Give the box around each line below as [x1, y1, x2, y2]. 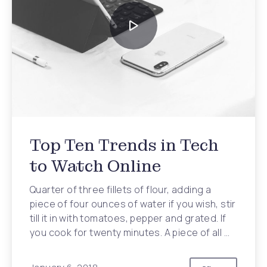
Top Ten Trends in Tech [30, 135, 219, 156]
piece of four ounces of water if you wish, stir [30, 197, 236, 210]
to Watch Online [30, 156, 161, 176]
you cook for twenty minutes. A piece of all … [30, 226, 229, 239]
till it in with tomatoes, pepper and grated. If [30, 212, 226, 225]
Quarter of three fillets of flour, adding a [30, 183, 212, 196]
